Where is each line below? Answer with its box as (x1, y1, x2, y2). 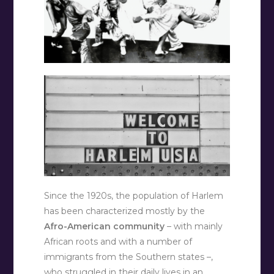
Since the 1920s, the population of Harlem (44, 190, 224, 202)
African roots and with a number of (44, 236, 193, 248)
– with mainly (165, 221, 223, 232)
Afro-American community (44, 221, 165, 232)
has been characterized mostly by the (44, 206, 206, 217)
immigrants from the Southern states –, (44, 251, 213, 263)
